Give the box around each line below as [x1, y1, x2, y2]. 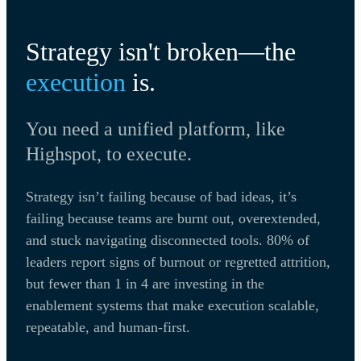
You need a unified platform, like [26, 118, 285, 139]
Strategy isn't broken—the [26, 36, 296, 66]
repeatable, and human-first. [26, 318, 190, 335]
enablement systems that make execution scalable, [26, 297, 319, 313]
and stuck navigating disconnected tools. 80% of [26, 231, 309, 248]
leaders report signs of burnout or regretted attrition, [26, 253, 330, 270]
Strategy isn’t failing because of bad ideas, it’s [26, 188, 297, 205]
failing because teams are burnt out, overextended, [26, 210, 321, 226]
